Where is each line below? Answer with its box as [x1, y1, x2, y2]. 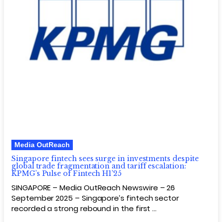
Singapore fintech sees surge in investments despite [11, 154, 199, 163]
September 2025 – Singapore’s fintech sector [11, 192, 179, 203]
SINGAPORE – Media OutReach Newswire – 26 [11, 182, 175, 193]
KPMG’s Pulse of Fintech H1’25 [11, 168, 121, 178]
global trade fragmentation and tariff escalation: [11, 161, 186, 170]
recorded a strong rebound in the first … [11, 203, 157, 214]
